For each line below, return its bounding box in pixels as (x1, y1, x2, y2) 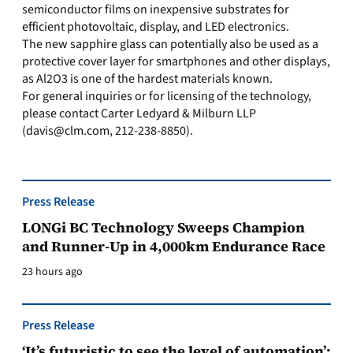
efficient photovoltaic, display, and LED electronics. (22, 18, 289, 35)
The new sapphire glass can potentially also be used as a (22, 35, 318, 53)
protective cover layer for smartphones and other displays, (22, 53, 330, 70)
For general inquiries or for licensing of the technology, (22, 87, 311, 105)
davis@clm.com (26, 122, 110, 139)
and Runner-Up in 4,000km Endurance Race (22, 236, 325, 256)
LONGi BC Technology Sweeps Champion (22, 217, 305, 237)
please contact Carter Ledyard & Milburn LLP (22, 105, 256, 122)
